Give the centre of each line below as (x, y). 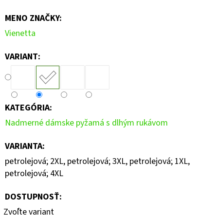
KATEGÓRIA (27, 108)
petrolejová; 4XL (34, 173)
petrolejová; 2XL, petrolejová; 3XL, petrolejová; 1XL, (97, 161)
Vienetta (20, 33)
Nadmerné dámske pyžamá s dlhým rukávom (86, 123)
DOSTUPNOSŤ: (33, 197)
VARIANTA (24, 146)
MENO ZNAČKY (32, 18)
